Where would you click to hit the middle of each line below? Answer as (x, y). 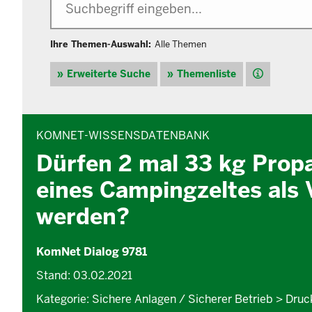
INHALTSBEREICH (54, 118)
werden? (83, 217)
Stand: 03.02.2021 (84, 276)
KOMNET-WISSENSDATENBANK (123, 136)
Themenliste (206, 74)
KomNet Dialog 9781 (92, 252)
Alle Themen (181, 45)
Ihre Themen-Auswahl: (101, 45)
